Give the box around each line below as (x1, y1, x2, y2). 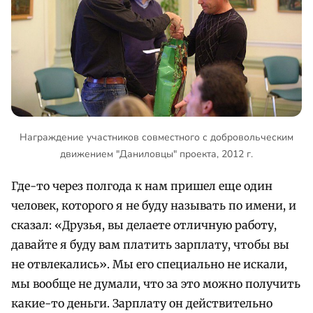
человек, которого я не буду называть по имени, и (11, 198, 296, 213)
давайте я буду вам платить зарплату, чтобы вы (11, 238, 289, 252)
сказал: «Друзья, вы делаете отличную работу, (11, 218, 277, 233)
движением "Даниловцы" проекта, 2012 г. (60, 147, 253, 161)
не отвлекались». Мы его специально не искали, (11, 257, 287, 272)
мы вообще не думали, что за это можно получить (11, 277, 300, 291)
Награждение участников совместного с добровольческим (20, 130, 293, 144)
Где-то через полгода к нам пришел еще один (11, 179, 272, 194)
